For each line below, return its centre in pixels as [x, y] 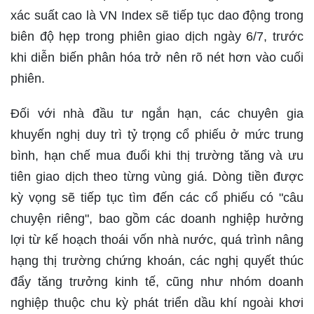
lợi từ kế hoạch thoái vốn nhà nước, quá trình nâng [157, 239]
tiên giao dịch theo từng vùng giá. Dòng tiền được [157, 176]
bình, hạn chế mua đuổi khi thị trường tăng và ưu [157, 155]
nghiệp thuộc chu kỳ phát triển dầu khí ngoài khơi [157, 302]
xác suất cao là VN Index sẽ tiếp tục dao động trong [157, 15]
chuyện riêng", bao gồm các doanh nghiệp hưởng [157, 218]
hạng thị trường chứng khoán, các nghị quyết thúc [157, 260]
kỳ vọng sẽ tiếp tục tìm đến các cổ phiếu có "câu [157, 197]
